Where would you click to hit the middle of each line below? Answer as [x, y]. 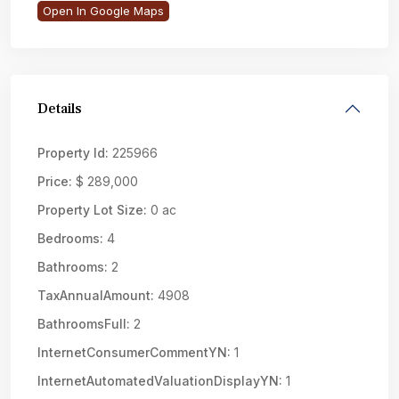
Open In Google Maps [103, 11]
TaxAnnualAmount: [96, 295]
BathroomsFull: [84, 324]
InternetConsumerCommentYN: [134, 352]
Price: [55, 181]
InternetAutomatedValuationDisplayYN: [160, 381]
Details [60, 109]
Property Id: [73, 153]
